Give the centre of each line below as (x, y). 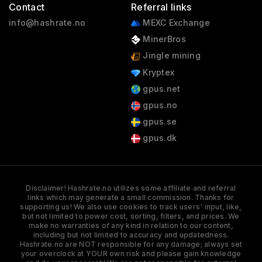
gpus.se (158, 122)
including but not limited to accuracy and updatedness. (131, 235)
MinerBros (163, 39)
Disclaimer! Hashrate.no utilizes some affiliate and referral (131, 188)
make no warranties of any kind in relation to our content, (131, 226)
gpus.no (159, 105)
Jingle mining (170, 56)
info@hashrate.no (47, 23)
